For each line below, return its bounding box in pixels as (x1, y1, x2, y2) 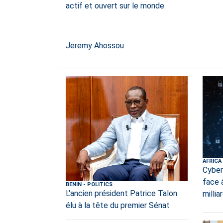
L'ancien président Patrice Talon (66, 188, 177, 198)
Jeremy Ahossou (66, 41, 126, 51)
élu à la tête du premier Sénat (66, 200, 170, 210)
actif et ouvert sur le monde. (66, 1, 166, 11)
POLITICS (87, 181, 112, 188)
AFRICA (202, 157, 222, 164)
